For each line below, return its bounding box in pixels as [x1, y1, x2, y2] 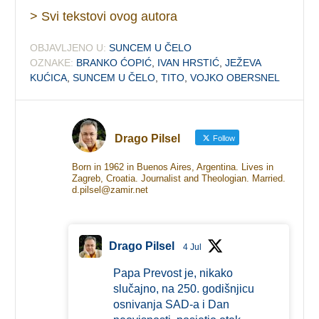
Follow [210, 133, 235, 142]
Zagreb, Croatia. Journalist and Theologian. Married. [71, 172, 286, 184]
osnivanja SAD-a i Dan [113, 298, 229, 310]
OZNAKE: [30, 56, 74, 68]
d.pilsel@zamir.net [71, 184, 148, 195]
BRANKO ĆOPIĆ [76, 56, 152, 68]
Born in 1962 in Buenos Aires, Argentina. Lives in [71, 161, 273, 172]
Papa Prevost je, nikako [113, 266, 233, 279]
